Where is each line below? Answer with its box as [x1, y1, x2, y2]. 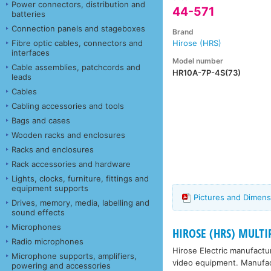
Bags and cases [11, 115, 70, 125]
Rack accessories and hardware [11, 158, 131, 169]
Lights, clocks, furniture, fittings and [11, 173, 149, 183]
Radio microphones [11, 236, 83, 246]
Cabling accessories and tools [11, 100, 124, 111]
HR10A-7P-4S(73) [172, 67, 241, 77]
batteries [11, 8, 45, 19]
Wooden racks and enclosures [11, 129, 125, 140]
